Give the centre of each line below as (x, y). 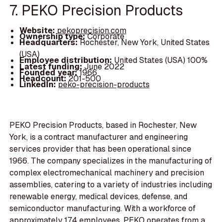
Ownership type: (53, 37)
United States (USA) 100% (161, 60)
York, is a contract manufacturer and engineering (99, 137)
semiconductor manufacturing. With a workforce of (103, 209)
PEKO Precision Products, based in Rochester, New (103, 125)
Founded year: (49, 72)
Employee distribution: (66, 60)
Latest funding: (52, 66)
